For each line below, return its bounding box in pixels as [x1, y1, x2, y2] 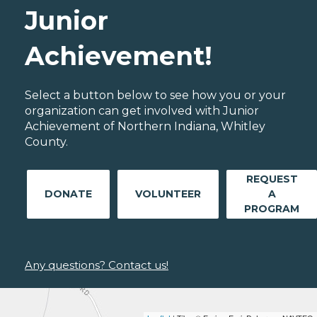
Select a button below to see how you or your [25, 88, 286, 103]
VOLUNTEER [135, 188, 201, 201]
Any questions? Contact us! [25, 258, 168, 272]
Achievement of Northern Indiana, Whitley [25, 120, 265, 134]
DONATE [45, 188, 92, 201]
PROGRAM [244, 202, 299, 216]
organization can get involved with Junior [25, 104, 259, 118]
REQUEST [246, 173, 298, 186]
